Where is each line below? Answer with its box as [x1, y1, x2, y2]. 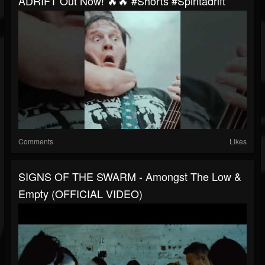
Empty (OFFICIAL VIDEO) [18, 186, 143, 202]
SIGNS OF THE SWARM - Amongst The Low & [18, 169, 241, 185]
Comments [18, 136, 53, 147]
